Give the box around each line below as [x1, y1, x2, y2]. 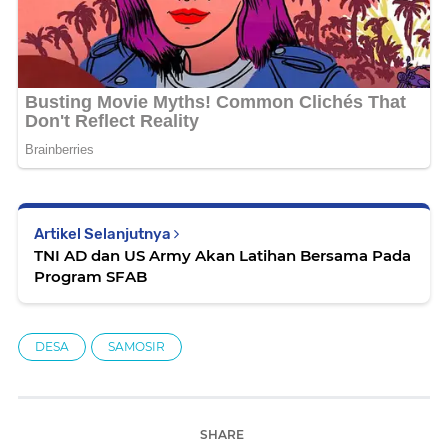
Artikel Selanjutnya [34, 224, 174, 243]
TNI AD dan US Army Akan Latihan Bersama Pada [34, 245, 411, 265]
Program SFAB [34, 266, 147, 286]
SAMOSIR [108, 338, 165, 354]
